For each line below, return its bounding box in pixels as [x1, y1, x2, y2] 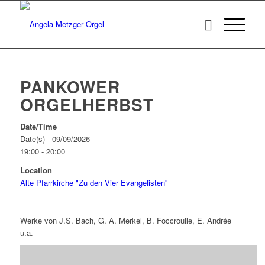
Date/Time [20, 121, 57, 132]
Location [20, 164, 52, 176]
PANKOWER [20, 75, 120, 99]
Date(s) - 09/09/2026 [20, 133, 90, 145]
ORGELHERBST [20, 92, 154, 117]
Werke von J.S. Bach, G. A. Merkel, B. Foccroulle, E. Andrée [20, 215, 231, 227]
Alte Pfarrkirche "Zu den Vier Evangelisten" [20, 177, 168, 189]
